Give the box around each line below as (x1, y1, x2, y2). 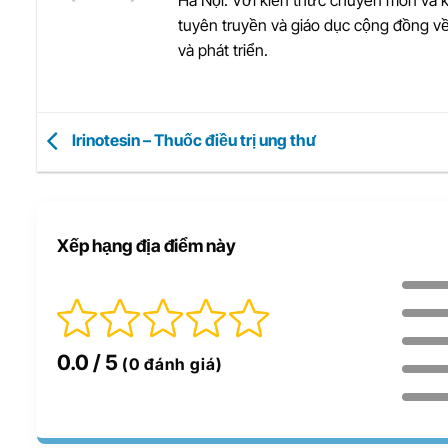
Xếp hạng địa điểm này (57, 234, 236, 256)
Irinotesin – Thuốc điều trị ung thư (69, 130, 315, 151)
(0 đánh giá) (122, 353, 223, 374)
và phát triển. (178, 40, 268, 61)
